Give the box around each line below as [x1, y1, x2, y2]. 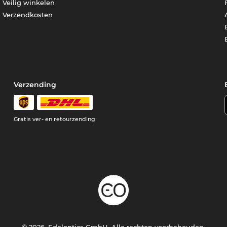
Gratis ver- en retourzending [14, 116, 96, 123]
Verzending [14, 80, 57, 90]
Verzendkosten [3, 11, 53, 19]
